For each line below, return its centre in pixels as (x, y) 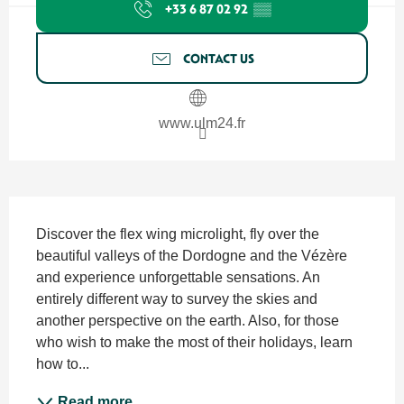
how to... (63, 363)
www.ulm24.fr (202, 123)
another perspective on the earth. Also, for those (188, 320)
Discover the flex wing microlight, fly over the (178, 234)
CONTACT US (218, 58)
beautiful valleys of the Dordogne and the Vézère (192, 255)
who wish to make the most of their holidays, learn (194, 342)
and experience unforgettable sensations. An (178, 277)
